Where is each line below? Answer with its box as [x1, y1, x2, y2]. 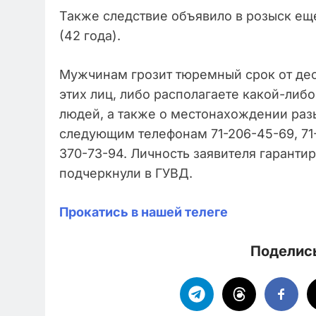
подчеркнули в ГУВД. [59, 166, 193, 181]
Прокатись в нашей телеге [59, 205, 228, 220]
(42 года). [59, 28, 121, 44]
